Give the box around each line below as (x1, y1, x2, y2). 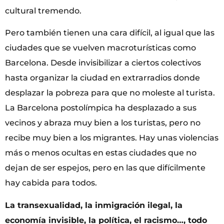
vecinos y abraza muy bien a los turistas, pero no (5, 118, 200, 128)
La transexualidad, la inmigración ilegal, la (5, 200, 182, 210)
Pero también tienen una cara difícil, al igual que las (5, 28, 214, 38)
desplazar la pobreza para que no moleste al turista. (5, 88, 215, 98)
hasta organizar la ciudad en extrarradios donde (5, 73, 200, 83)
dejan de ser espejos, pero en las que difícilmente (5, 163, 205, 173)
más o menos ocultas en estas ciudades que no (5, 148, 196, 158)
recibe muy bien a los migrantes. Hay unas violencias (5, 133, 218, 143)
